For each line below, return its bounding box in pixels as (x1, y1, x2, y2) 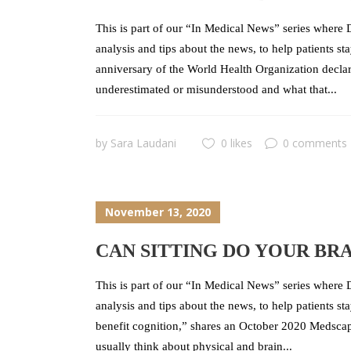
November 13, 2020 (105, 204, 211, 220)
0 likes (221, 136, 252, 150)
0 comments (283, 136, 347, 150)
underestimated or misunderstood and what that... (96, 83, 337, 96)
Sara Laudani (110, 136, 176, 150)
